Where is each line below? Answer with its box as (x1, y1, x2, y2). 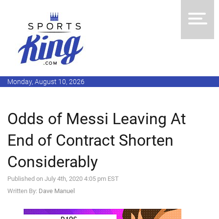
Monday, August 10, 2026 (7, 78, 85, 86)
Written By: (7, 187, 39, 195)
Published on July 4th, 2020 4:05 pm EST (7, 175, 119, 182)
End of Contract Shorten (7, 131, 174, 150)
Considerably (7, 153, 98, 171)
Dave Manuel (39, 187, 75, 195)
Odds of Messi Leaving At (7, 109, 186, 128)
